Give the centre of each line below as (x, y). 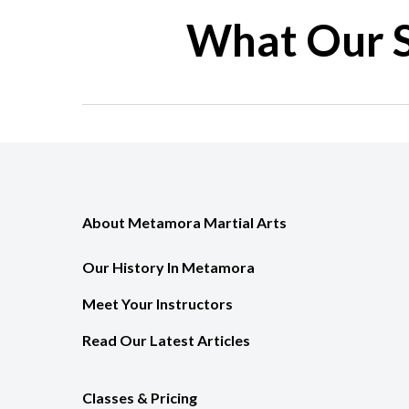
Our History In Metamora (168, 267)
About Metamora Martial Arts (184, 222)
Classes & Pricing (140, 397)
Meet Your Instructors (157, 303)
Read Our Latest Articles (166, 340)
